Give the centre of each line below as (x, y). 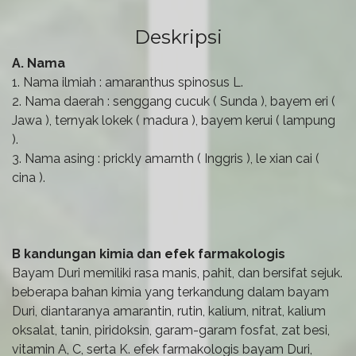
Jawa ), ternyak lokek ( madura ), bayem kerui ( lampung (174, 120)
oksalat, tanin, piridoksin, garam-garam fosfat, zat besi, (171, 330)
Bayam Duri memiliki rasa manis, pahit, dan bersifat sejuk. (177, 273)
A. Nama (39, 63)
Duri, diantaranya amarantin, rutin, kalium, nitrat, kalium (169, 311)
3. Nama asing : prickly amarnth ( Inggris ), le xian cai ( (166, 158)
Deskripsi (178, 37)
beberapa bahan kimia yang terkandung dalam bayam (170, 292)
